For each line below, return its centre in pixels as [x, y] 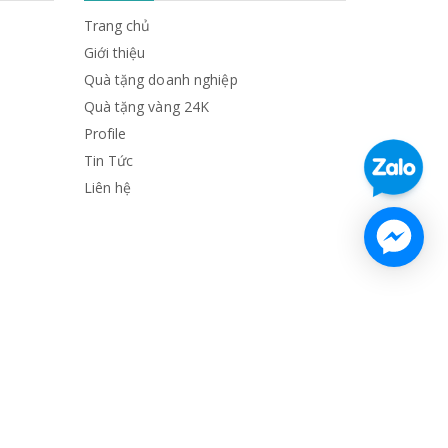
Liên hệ [107, 187]
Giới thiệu [114, 52]
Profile [105, 133]
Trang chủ [117, 25]
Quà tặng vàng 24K [146, 106]
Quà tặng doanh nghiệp [160, 79]
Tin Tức [108, 160]
